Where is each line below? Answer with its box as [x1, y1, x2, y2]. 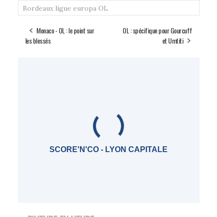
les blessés [25, 35, 50, 46]
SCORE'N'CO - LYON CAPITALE [49, 145, 168, 154]
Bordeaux [22, 4, 53, 13]
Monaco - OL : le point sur [36, 25, 94, 36]
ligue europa [55, 4, 96, 13]
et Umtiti [162, 35, 183, 46]
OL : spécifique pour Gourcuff [123, 25, 192, 36]
